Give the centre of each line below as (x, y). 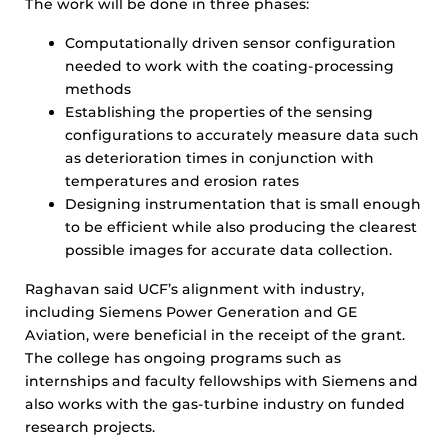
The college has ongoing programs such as (183, 358)
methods (98, 89)
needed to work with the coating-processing (229, 66)
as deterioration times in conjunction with (219, 158)
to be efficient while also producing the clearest (241, 227)
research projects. (90, 427)
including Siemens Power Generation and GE (191, 312)
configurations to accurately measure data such (242, 135)
